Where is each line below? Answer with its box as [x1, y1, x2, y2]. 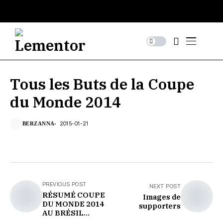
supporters [139, 201, 181, 211]
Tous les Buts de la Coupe [10, 74, 194, 94]
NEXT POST [149, 183, 181, 190]
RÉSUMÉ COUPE [42, 190, 105, 200]
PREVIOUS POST [42, 181, 87, 188]
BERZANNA [22, 120, 55, 126]
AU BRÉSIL [42, 208, 84, 218]
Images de [143, 192, 181, 202]
